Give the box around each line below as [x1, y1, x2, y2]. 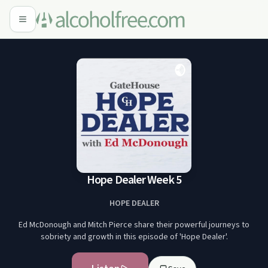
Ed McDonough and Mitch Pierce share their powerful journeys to [19, 219, 249, 231]
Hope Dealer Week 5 [87, 172, 181, 188]
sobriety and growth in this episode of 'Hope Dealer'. [40, 231, 228, 243]
